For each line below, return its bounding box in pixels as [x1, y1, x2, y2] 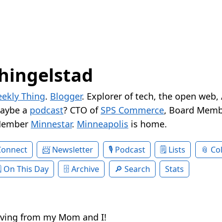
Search [124, 164, 150, 175]
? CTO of [63, 104, 101, 116]
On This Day [3, 164, 49, 175]
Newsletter [52, 144, 94, 156]
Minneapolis [77, 118, 128, 130]
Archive [71, 164, 100, 175]
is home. [128, 118, 167, 130]
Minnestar [31, 118, 72, 130]
